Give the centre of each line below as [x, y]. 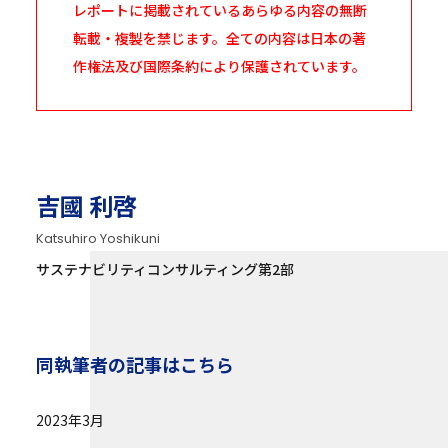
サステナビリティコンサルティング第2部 [164, 269]
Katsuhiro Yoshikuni [97, 238]
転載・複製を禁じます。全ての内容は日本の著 [219, 37]
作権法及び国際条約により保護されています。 [219, 65]
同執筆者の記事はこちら [134, 363]
